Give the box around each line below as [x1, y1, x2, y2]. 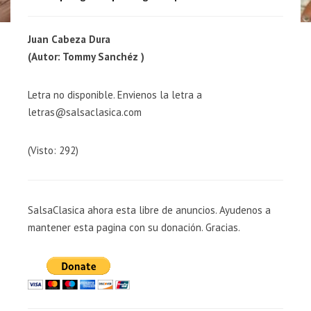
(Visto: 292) [28, 144, 78, 157]
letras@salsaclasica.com [28, 106, 142, 119]
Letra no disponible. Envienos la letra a [28, 88, 202, 101]
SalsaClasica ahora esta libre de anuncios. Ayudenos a [28, 203, 271, 217]
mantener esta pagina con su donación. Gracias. [28, 221, 240, 234]
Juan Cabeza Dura [28, 33, 110, 46]
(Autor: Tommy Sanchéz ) [28, 50, 144, 63]
